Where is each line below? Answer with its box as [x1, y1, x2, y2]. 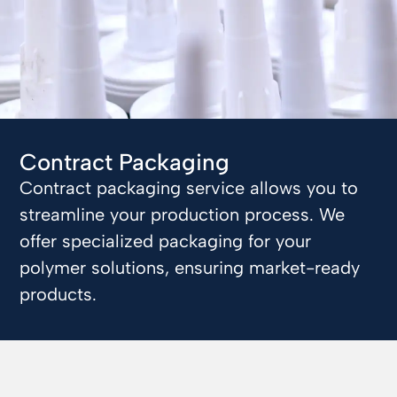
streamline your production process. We [19, 204, 346, 226]
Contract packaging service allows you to [19, 177, 359, 199]
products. [19, 284, 97, 306]
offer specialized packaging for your [19, 230, 312, 253]
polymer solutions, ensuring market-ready [19, 257, 361, 279]
